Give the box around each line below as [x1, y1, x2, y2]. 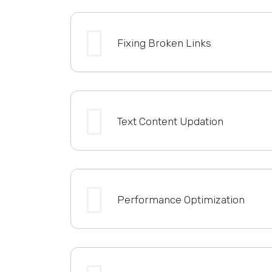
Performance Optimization [117, 193, 245, 206]
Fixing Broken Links [117, 36, 211, 49]
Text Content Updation [117, 115, 223, 127]
